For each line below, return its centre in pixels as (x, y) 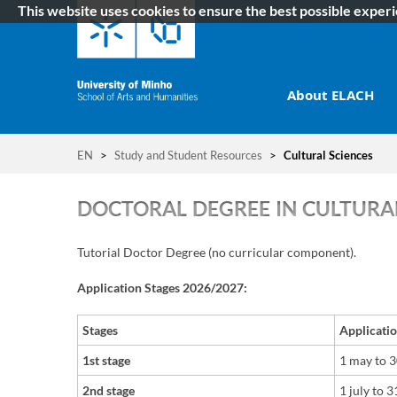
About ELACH (331, 95)
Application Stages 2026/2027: (162, 288)
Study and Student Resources (188, 156)
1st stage (106, 361)
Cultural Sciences (327, 156)
